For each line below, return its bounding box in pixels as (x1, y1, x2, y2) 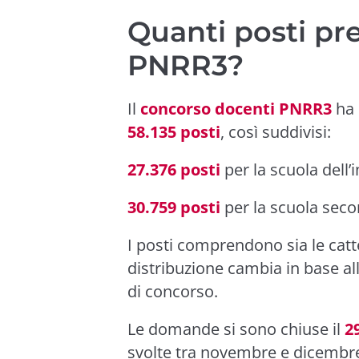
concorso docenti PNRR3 (140, 98, 332, 119)
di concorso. (127, 280, 218, 302)
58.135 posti (127, 121, 220, 143)
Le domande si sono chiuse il (127, 318, 345, 340)
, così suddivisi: (220, 121, 331, 143)
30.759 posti (127, 196, 220, 218)
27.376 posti (127, 159, 220, 180)
